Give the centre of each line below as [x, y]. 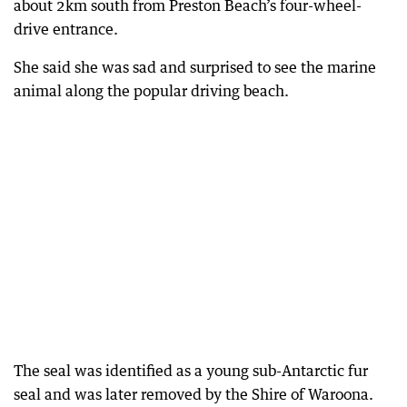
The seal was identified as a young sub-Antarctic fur [191, 371]
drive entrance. [66, 29]
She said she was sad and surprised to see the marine [195, 67]
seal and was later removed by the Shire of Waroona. [194, 394]
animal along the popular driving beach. [151, 91]
